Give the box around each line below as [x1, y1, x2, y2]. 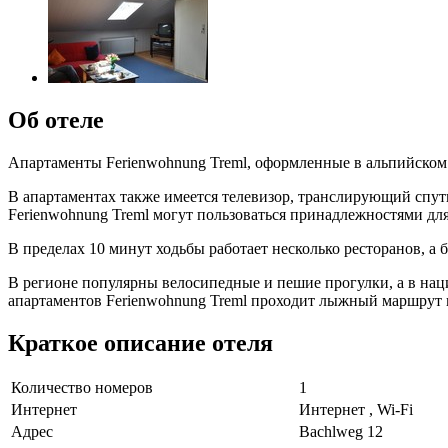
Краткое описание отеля [8, 329, 273, 356]
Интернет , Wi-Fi [299, 401, 413, 419]
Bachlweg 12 [299, 423, 383, 441]
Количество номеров [11, 379, 153, 397]
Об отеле [8, 106, 104, 133]
